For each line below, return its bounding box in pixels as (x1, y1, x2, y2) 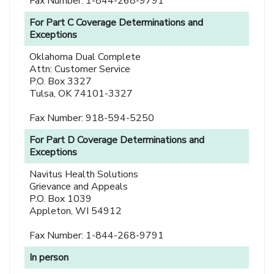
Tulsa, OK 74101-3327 (29, 87, 133, 101)
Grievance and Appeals (29, 180, 128, 194)
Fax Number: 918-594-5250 (29, 111, 155, 125)
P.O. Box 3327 (29, 75, 92, 89)
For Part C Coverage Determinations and (29, 16, 204, 30)
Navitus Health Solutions (29, 168, 139, 182)
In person (29, 251, 69, 265)
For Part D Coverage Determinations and (29, 133, 205, 147)
